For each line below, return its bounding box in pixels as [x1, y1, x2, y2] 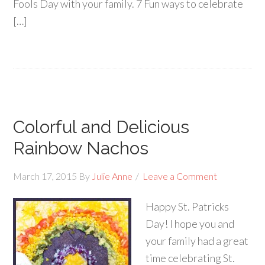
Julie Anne [92, 170, 133, 182]
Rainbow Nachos [13, 138, 149, 159]
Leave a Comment [143, 170, 218, 182]
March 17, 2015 [13, 170, 77, 182]
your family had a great [146, 234, 249, 247]
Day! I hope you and [146, 217, 235, 230]
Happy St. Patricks [146, 200, 230, 213]
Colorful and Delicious [13, 117, 190, 137]
